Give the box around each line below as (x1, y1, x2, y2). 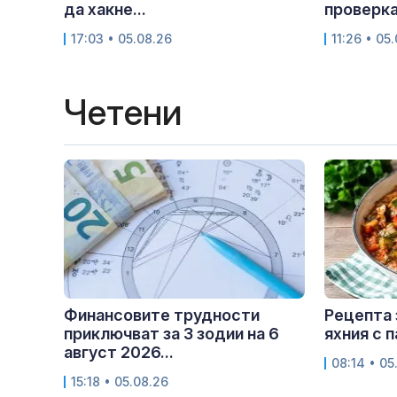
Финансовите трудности (64, 306, 260, 325)
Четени (64, 90, 182, 135)
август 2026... (64, 343, 174, 362)
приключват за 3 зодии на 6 (64, 324, 279, 344)
